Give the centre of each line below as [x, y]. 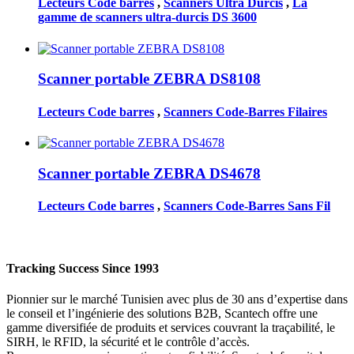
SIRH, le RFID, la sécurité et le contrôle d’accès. [128, 341]
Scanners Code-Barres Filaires [245, 111]
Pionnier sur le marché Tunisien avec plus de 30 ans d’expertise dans [177, 299]
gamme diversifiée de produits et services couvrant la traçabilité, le [171, 327]
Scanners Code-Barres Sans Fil [247, 205]
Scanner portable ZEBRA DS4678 [149, 173]
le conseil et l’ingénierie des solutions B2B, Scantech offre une [162, 313]
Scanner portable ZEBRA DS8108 [149, 79]
